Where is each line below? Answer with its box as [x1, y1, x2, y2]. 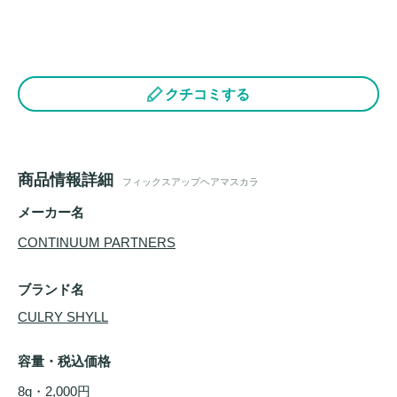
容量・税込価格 [18, 353, 111, 369]
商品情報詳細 [18, 170, 113, 189]
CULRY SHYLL [18, 308, 108, 324]
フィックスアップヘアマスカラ [122, 175, 259, 187]
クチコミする [165, 86, 250, 102]
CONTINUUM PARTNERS [18, 234, 175, 250]
